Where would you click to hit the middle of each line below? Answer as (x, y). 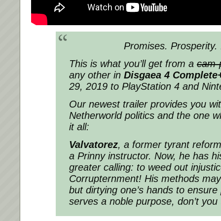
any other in (96, 75)
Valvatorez (93, 145)
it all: (79, 127)
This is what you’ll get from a (133, 64)
